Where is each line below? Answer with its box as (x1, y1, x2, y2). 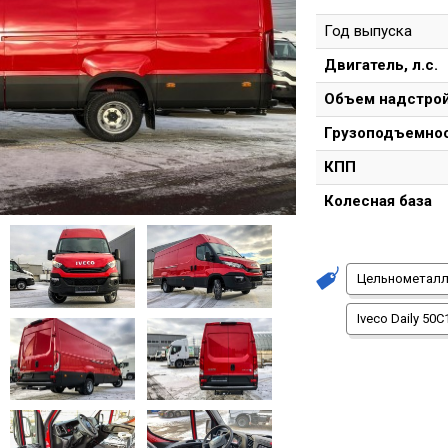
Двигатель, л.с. (324, 56, 438, 74)
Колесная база (324, 192, 432, 210)
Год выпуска (324, 22, 412, 40)
